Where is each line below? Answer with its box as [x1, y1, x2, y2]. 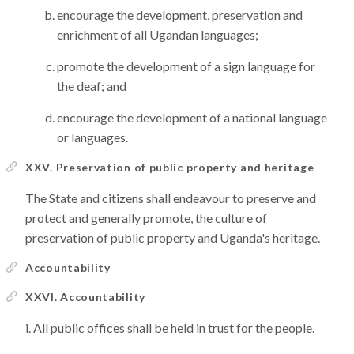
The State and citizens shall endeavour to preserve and [25, 190, 316, 205]
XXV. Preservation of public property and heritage [25, 160, 314, 174]
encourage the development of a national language [57, 110, 327, 125]
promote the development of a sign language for [57, 58, 315, 73]
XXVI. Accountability [25, 290, 145, 303]
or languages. [57, 130, 128, 145]
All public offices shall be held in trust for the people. [33, 320, 314, 335]
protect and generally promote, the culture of [25, 210, 267, 225]
